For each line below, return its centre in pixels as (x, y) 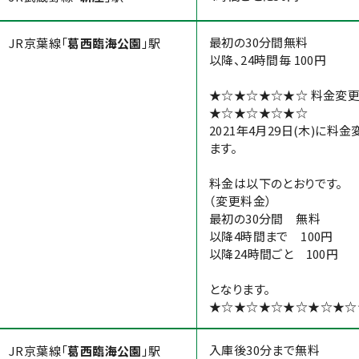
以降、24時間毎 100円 (268, 60)
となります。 (240, 289)
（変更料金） (241, 201)
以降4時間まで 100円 (271, 236)
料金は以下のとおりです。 (276, 183)
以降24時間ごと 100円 (274, 254)
